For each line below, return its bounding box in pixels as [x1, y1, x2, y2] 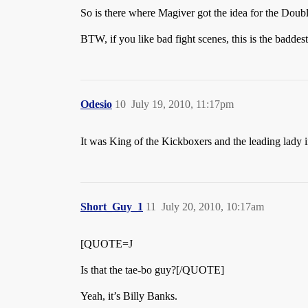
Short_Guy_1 [80, 201, 143, 213]
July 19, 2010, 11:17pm [131, 98, 234, 111]
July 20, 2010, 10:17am [162, 201, 264, 213]
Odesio [80, 98, 112, 111]
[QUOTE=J [80, 238, 133, 250]
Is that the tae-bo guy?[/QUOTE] [80, 264, 224, 276]
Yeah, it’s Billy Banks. [80, 290, 177, 302]
